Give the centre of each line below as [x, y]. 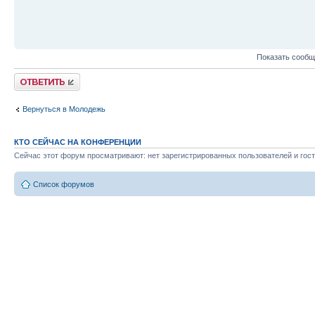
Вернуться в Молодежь [64, 109]
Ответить [31, 77]
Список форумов [64, 184]
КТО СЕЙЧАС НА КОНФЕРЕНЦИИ [78, 142]
